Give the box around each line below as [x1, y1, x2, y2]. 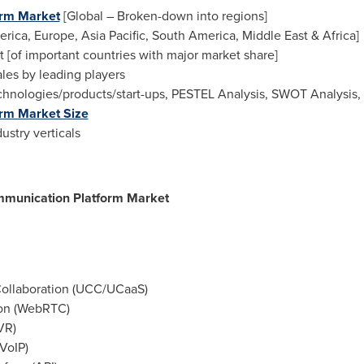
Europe [33, 26, 75, 45]
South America [151, 26, 236, 45]
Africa [322, 26, 356, 45]
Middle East [241, 26, 308, 45]
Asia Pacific [80, 26, 145, 45]
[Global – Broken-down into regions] [59, 6, 267, 25]
